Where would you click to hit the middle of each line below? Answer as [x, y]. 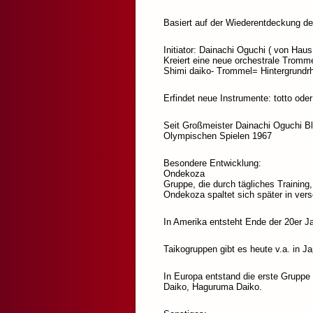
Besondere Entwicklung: [212, 163]
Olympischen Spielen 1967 [218, 136]
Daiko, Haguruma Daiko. [213, 287]
